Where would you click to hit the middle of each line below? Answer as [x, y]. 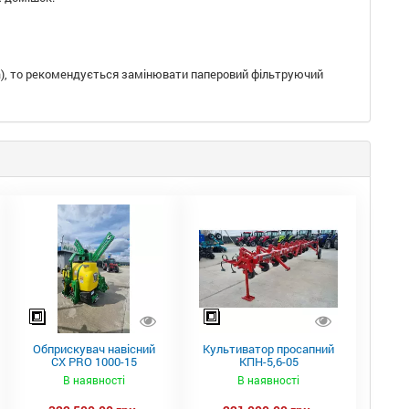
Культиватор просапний [269, 349]
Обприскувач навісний [94, 349]
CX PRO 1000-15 [94, 362]
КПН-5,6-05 [268, 362]
